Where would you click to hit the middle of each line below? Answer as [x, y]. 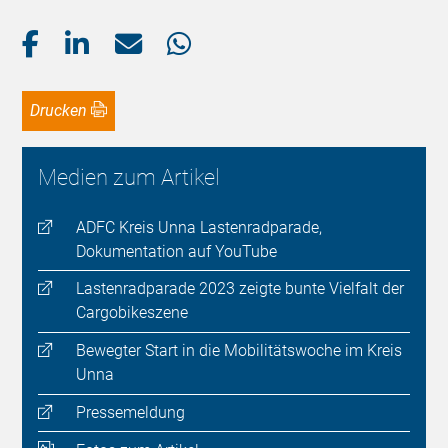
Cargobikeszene [131, 313]
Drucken [64, 111]
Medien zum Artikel [129, 178]
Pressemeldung [130, 412]
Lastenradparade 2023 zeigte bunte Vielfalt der [239, 289]
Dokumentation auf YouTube [176, 251]
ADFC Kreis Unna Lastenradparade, [198, 227]
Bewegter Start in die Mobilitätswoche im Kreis [238, 351]
